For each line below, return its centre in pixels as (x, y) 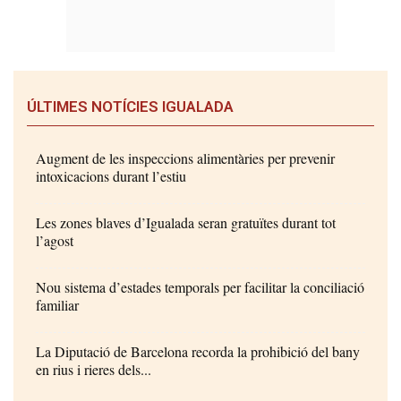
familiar (57, 305)
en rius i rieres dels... (94, 370)
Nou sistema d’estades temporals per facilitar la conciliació (200, 287)
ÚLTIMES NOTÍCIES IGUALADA (130, 107)
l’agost (55, 241)
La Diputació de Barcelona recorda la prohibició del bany (198, 352)
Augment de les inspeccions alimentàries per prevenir (185, 158)
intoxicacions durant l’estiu (111, 176)
